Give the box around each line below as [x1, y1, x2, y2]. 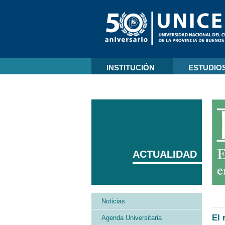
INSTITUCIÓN [106, 63, 155, 72]
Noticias [101, 197, 125, 205]
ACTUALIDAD [133, 149, 197, 160]
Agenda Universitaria [101, 214, 162, 221]
